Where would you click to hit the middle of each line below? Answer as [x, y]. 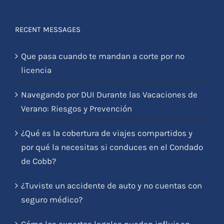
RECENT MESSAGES [48, 29]
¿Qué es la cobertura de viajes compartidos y [107, 133]
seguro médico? [52, 199]
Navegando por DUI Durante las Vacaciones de [109, 94]
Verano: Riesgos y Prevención [76, 108]
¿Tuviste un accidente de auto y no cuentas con [111, 185]
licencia [36, 70]
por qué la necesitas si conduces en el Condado [112, 147]
